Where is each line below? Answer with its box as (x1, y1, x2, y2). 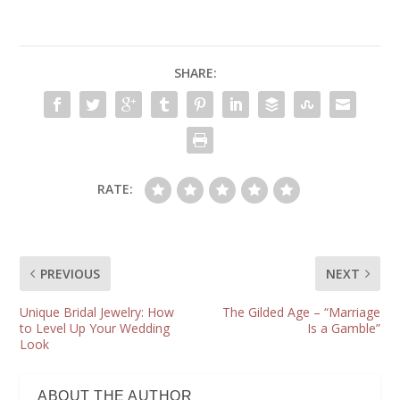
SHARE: (174, 64, 217, 82)
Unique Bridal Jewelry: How (20, 304, 175, 321)
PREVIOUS (40, 265, 101, 283)
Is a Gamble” (306, 320, 380, 337)
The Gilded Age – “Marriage (221, 304, 380, 321)
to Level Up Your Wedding (20, 320, 171, 337)
